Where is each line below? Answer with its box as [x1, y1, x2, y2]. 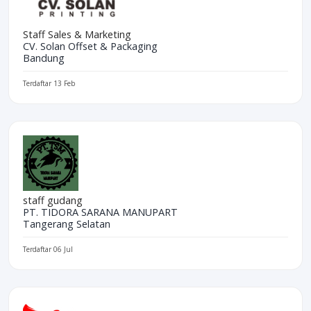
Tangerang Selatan [23, 217, 110, 230]
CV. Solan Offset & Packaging [23, 39, 158, 53]
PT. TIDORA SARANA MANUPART [23, 205, 178, 219]
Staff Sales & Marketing [23, 27, 131, 41]
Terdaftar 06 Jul [23, 244, 73, 254]
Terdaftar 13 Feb [23, 78, 75, 88]
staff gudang [23, 193, 83, 207]
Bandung [23, 51, 65, 65]
